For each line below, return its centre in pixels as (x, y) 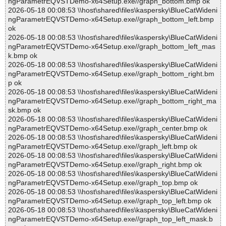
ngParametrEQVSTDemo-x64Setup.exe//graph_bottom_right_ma (112, 101)
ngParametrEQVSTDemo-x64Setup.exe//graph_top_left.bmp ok (110, 201)
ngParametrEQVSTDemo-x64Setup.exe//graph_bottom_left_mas (112, 47)
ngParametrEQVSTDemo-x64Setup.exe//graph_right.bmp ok (105, 165)
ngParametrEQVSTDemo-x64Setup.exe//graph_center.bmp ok (108, 128)
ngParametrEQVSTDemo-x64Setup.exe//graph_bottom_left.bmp (111, 19)
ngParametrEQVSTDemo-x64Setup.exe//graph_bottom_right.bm (111, 74)
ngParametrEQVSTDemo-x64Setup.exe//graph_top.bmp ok (103, 183)
